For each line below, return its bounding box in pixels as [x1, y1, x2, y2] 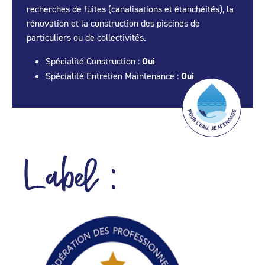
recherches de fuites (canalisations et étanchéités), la [27, 3, 234, 15]
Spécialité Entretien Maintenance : [46, 70, 181, 82]
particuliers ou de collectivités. [27, 31, 146, 44]
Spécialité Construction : [46, 55, 142, 67]
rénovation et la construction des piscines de [27, 17, 200, 30]
